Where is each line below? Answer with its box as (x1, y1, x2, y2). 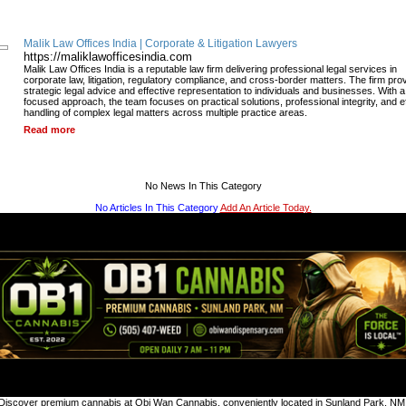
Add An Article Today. (219, 202, 312, 214)
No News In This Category (144, 180, 262, 192)
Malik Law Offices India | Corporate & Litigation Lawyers (24, 37, 297, 51)
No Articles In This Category (94, 202, 220, 214)
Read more (24, 124, 75, 136)
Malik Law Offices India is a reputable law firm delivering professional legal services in (24, 63, 397, 75)
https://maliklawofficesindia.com (24, 50, 192, 64)
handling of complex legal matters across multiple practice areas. (24, 107, 307, 119)
